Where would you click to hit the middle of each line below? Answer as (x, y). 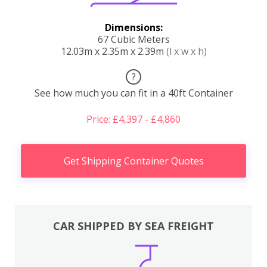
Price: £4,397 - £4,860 (133, 119)
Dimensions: (133, 28)
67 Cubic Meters (133, 40)
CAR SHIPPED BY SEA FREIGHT (133, 226)
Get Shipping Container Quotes (133, 161)
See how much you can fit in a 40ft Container (133, 93)
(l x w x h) (186, 52)
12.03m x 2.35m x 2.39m (113, 52)
